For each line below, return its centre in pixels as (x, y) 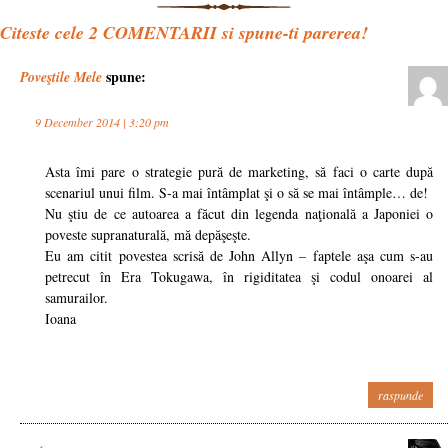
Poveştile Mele (61, 77)
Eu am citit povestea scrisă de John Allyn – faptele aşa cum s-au (239, 256)
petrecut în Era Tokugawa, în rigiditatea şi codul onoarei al (239, 277)
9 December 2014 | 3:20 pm (102, 122)
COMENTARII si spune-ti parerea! (233, 33)
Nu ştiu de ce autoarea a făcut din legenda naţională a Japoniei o (239, 214)
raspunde (400, 395)
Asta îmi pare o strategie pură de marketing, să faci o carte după (239, 172)
